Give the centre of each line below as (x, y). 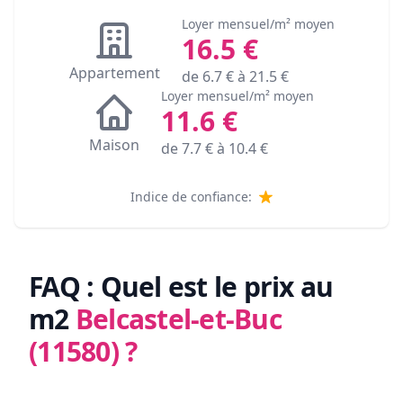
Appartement (114, 73)
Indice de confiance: (191, 197)
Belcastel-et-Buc (178, 319)
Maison (114, 145)
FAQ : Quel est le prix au (181, 287)
